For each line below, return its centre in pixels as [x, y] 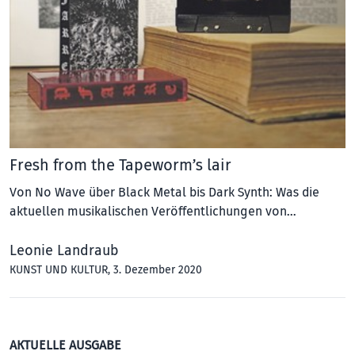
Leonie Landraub [64, 250]
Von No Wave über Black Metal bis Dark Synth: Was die [164, 192]
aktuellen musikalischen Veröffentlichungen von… [153, 211]
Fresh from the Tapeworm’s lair [120, 165]
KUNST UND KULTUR [59, 269]
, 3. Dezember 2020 [155, 269]
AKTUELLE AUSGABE [65, 345]
